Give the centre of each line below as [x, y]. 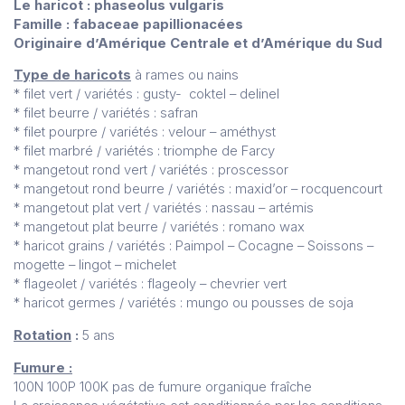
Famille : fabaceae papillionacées [128, 24]
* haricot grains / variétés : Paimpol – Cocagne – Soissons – [193, 246]
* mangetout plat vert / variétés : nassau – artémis [164, 208]
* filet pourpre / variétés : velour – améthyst [145, 132]
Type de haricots [72, 75]
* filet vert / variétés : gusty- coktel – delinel [146, 94]
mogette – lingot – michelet [95, 265]
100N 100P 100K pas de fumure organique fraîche [163, 387]
